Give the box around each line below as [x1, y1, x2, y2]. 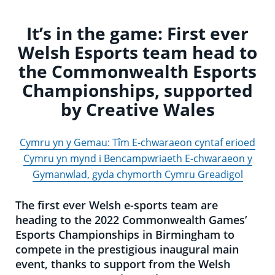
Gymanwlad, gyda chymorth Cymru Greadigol [32, 167, 243, 181]
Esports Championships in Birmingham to [15, 227, 234, 242]
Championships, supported [22, 78, 253, 102]
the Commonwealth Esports [18, 59, 257, 83]
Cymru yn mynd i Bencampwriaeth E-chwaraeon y [23, 151, 252, 165]
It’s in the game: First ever [26, 21, 249, 45]
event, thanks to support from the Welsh [15, 256, 230, 271]
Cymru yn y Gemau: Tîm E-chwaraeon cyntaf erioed [20, 135, 255, 149]
